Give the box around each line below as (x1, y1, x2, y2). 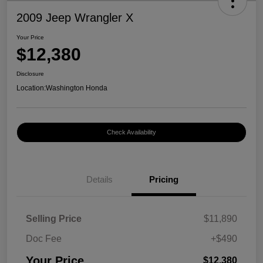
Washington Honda (46, 84, 107, 93)
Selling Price (26, 214, 82, 224)
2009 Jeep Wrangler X (16, 11, 133, 25)
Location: (16, 84, 46, 93)
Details (86, 174, 113, 185)
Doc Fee (26, 234, 62, 244)
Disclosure (16, 70, 44, 77)
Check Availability (107, 129, 156, 136)
